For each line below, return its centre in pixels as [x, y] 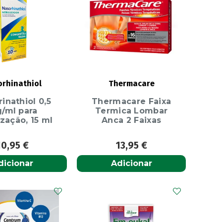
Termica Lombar [131, 111]
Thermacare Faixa [132, 101]
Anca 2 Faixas [132, 120]
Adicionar [131, 164]
